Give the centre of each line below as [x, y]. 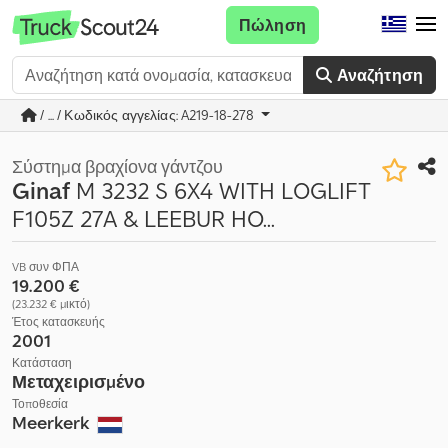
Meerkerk [53, 422]
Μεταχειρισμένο [78, 381]
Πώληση [272, 25]
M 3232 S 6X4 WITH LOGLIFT [220, 190]
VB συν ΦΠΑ [45, 266]
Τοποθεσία [40, 403]
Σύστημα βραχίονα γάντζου [117, 166]
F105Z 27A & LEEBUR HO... [143, 218]
